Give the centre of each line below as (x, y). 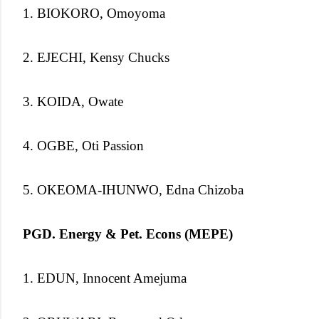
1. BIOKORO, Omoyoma (94, 13)
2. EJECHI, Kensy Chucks (96, 57)
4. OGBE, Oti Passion (83, 145)
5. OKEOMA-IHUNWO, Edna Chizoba (133, 189)
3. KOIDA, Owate (73, 101)
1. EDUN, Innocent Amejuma (105, 278)
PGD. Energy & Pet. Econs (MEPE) (128, 234)
